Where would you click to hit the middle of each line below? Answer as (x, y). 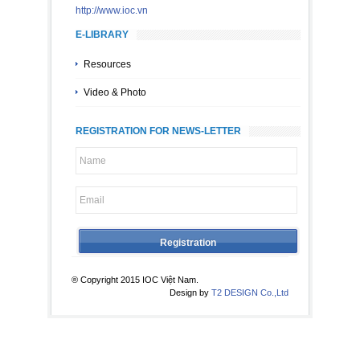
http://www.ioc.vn (112, 11)
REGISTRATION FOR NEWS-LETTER (158, 131)
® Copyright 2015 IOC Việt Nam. (135, 280)
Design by (190, 293)
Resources (107, 65)
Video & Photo (115, 93)
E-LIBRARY (102, 35)
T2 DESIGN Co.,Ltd (250, 293)
